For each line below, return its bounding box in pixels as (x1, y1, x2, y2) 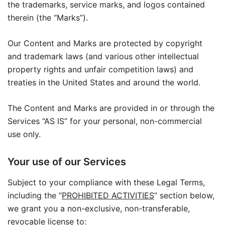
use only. (8, 129, 41, 139)
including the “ (8, 190, 62, 200)
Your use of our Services (8, 156, 126, 168)
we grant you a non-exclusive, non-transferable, (8, 203, 190, 213)
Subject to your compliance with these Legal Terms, (8, 177, 205, 187)
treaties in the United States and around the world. (8, 77, 200, 87)
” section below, (154, 190, 214, 200)
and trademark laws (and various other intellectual (8, 51, 199, 61)
